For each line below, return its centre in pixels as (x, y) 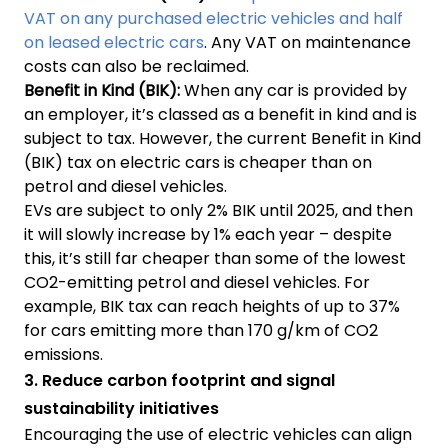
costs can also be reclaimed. (136, 66)
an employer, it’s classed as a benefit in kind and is (220, 114)
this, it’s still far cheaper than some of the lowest (215, 258)
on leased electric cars (114, 42)
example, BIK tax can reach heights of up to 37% (212, 306)
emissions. (63, 354)
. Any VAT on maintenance (307, 42)
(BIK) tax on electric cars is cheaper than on (198, 162)
